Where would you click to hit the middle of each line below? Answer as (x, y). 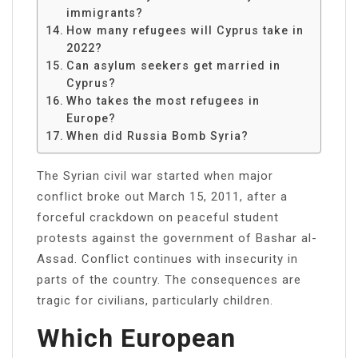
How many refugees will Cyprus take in (185, 30)
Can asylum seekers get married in (173, 65)
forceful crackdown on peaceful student (158, 217)
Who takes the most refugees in (163, 100)
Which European (136, 338)
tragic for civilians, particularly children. (155, 300)
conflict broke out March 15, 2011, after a (162, 196)
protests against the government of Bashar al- (177, 238)
